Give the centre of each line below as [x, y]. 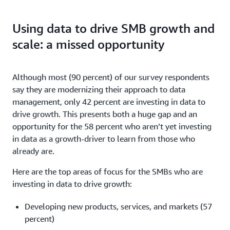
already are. [33, 151]
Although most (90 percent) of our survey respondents [111, 77]
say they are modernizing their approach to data [99, 89]
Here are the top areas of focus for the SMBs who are [108, 171]
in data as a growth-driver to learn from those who [104, 138]
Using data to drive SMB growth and [113, 28]
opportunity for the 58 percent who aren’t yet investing [112, 126]
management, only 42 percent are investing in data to [109, 101]
